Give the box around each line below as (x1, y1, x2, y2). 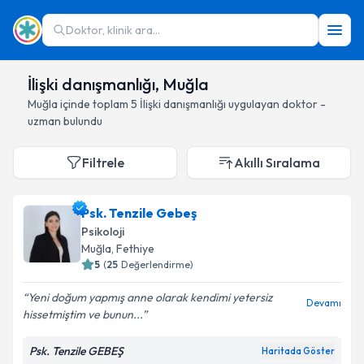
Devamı (306, 297, 341, 309)
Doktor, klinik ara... (66, 23, 160, 37)
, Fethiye (111, 241, 154, 256)
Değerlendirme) (121, 258, 193, 271)
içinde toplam (58, 97, 131, 111)
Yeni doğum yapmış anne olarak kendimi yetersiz (28, 290, 272, 305)
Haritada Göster (262, 345, 335, 357)
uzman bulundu (28, 114, 102, 128)
